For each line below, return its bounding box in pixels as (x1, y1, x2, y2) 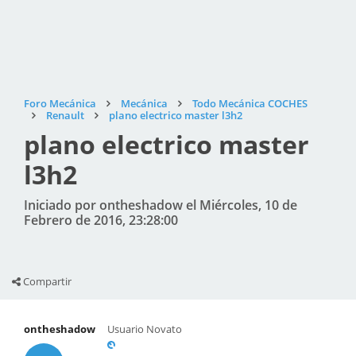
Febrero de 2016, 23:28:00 (24, 211, 178, 229)
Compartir (21, 274, 72, 288)
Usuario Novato (107, 322, 182, 336)
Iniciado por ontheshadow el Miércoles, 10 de (24, 196, 297, 214)
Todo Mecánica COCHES (192, 96, 308, 110)
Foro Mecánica (24, 96, 96, 110)
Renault (46, 108, 84, 122)
